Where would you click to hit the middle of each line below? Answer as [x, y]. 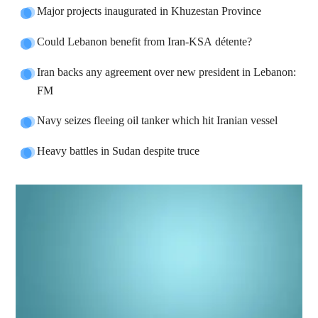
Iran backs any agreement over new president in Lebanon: [167, 73]
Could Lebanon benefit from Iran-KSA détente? [145, 43]
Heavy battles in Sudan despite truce [119, 152]
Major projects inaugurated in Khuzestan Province [149, 12]
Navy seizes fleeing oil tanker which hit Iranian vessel [158, 121]
